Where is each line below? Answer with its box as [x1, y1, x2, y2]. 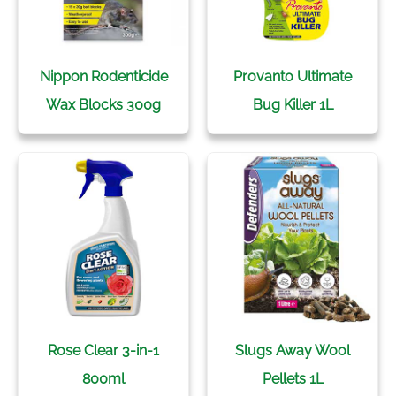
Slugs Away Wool [235, 342, 350, 359]
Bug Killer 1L [252, 96, 333, 113]
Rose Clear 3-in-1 [48, 342, 159, 359]
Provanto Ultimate [233, 68, 352, 85]
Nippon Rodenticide [39, 68, 168, 85]
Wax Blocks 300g [46, 96, 161, 113]
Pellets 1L [262, 370, 324, 387]
